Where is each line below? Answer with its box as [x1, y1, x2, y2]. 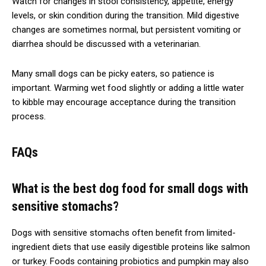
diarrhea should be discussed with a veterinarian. [12, 38, 201, 49]
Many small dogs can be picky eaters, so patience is [12, 68, 214, 79]
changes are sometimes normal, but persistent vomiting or [12, 24, 241, 35]
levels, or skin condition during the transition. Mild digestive [12, 9, 239, 21]
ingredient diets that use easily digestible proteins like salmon [12, 241, 250, 252]
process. [12, 110, 46, 122]
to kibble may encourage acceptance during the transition [12, 96, 236, 107]
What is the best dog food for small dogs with [12, 180, 248, 196]
